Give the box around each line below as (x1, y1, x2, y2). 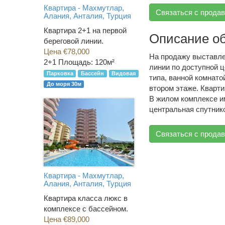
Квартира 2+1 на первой (44, 26, 127, 35)
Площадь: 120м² (58, 58, 115, 67)
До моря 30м (46, 81, 81, 87)
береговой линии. (44, 37, 103, 46)
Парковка (46, 70, 73, 77)
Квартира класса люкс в (44, 194, 128, 203)
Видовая (111, 70, 136, 77)
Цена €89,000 (44, 215, 89, 224)
